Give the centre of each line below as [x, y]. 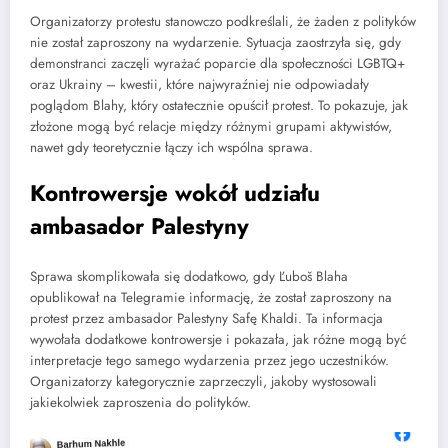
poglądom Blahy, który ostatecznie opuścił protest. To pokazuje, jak [219, 106]
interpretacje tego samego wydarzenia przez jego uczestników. [209, 360]
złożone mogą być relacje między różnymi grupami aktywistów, [211, 127]
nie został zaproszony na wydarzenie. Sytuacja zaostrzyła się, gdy [215, 43]
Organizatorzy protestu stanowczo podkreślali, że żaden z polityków [223, 22]
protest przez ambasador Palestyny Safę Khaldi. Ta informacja [206, 318]
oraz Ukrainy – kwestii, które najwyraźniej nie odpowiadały [199, 85]
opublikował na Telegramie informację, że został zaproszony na [211, 297]
